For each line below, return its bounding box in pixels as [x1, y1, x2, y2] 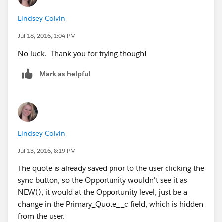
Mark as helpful [39, 69, 91, 78]
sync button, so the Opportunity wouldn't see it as [18, 175, 187, 185]
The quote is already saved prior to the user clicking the [18, 164, 204, 173]
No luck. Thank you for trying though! [18, 48, 147, 58]
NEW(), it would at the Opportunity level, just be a [18, 187, 187, 197]
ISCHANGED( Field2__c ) [60, 50, 158, 59]
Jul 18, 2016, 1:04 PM [18, 31, 76, 40]
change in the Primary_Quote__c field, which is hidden [18, 199, 203, 209]
